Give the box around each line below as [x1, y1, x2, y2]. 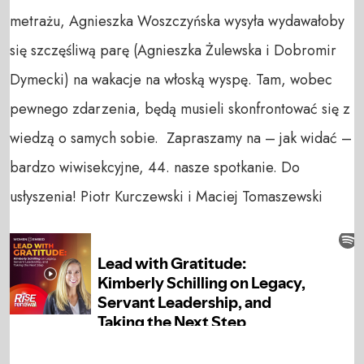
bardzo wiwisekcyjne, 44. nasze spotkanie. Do [10, 157, 300, 179]
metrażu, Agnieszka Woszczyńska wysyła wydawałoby [10, 11, 344, 32]
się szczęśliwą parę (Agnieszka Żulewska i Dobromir [10, 40, 336, 62]
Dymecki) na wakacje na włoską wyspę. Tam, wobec [10, 69, 332, 91]
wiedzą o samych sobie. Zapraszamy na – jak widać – [10, 128, 352, 149]
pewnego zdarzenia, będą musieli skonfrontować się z [10, 98, 350, 120]
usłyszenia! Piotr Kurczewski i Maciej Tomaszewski [10, 186, 323, 208]
